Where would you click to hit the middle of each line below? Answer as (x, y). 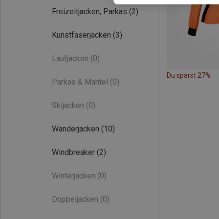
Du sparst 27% (189, 75)
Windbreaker (73, 152)
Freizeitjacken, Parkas (89, 11)
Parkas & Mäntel (80, 82)
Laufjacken (70, 58)
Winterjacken (74, 176)
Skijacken (68, 105)
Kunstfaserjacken (81, 35)
